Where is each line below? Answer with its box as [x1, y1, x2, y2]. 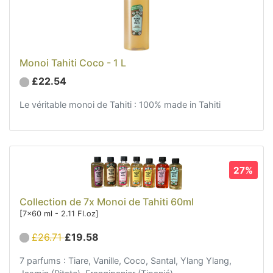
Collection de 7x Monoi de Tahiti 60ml [19, 195, 194, 208]
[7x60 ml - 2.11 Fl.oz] [19, 208, 99, 218]
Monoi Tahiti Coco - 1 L [19, 57, 126, 69]
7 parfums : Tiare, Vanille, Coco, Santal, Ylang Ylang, [19, 255, 232, 266]
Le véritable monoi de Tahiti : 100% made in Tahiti [19, 99, 221, 110]
